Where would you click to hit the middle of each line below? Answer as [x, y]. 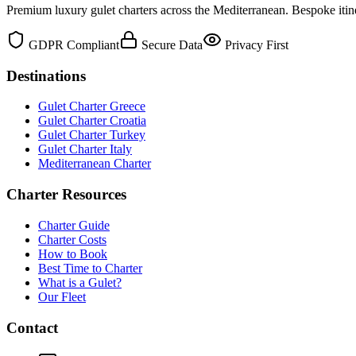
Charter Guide [74, 225]
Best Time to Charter [90, 268]
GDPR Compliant [72, 44]
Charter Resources [66, 195]
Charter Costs [72, 239]
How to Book [73, 253]
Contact [32, 327]
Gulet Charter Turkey [92, 135]
